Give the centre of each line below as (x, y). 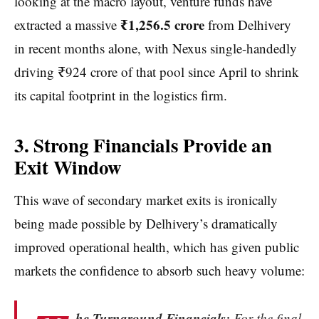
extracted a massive (67, 25)
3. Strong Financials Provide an (143, 145)
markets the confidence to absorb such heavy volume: (159, 270)
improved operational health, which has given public (157, 246)
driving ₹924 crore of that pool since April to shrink (157, 72)
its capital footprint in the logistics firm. (121, 95)
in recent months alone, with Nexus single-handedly (156, 48)
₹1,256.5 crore (162, 25)
